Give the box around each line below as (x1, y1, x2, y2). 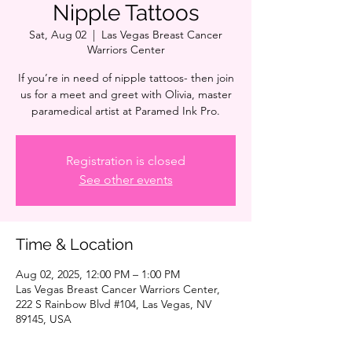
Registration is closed (66, 153, 185, 168)
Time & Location (16, 235, 134, 254)
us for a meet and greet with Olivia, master (20, 87, 232, 101)
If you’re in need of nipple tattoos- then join (17, 71, 234, 85)
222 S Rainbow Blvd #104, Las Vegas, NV (16, 297, 211, 311)
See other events (79, 172, 173, 187)
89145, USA (16, 312, 71, 326)
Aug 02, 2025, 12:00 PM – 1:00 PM (16, 267, 180, 281)
